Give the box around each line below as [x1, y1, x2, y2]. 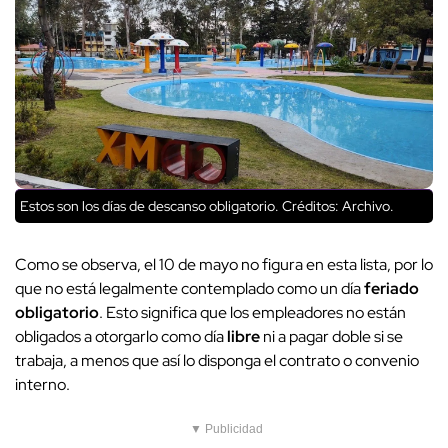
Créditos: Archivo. [279, 196, 394, 215]
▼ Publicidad [190, 421, 263, 436]
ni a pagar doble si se [260, 325, 403, 347]
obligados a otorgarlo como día [15, 325, 227, 347]
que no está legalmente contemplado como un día [15, 277, 364, 299]
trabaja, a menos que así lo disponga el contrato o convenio [15, 349, 419, 371]
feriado [364, 277, 419, 299]
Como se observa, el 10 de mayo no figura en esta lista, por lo [15, 253, 433, 275]
